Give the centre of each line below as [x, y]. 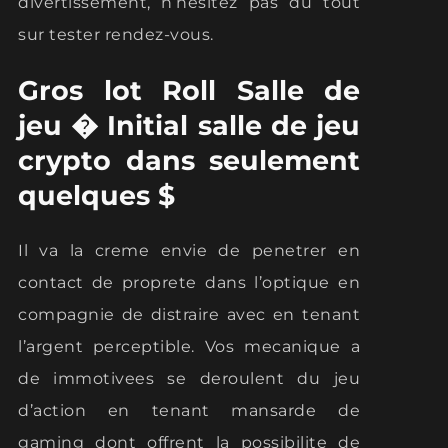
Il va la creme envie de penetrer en [189, 251]
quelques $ [96, 196]
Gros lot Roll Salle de [189, 91]
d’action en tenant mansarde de [189, 411]
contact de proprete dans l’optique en [189, 283]
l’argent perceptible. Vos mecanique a [189, 347]
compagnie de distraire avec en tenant [189, 315]
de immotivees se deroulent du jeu [189, 379]
